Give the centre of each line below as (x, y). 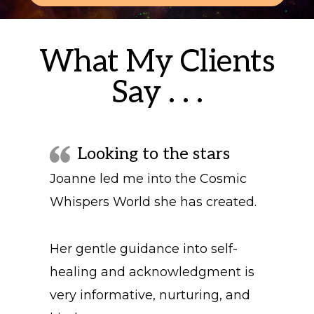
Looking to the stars (153, 153)
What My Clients (157, 62)
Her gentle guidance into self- (143, 248)
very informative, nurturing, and (150, 295)
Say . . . (157, 93)
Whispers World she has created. (153, 202)
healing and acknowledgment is (152, 272)
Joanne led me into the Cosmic (148, 178)
